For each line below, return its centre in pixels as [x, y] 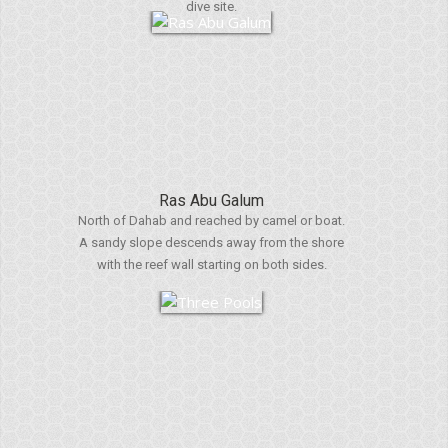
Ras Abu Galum [211, 200]
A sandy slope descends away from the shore [211, 242]
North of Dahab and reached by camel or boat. [211, 220]
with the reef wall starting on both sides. [211, 264]
